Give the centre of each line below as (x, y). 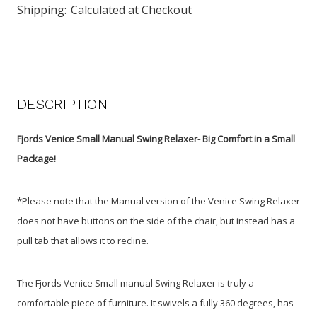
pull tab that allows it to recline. (83, 240)
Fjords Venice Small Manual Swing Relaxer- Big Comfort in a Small (156, 138)
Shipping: (42, 10)
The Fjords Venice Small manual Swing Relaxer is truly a (136, 283)
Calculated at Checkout (131, 10)
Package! (36, 158)
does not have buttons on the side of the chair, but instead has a (156, 220)
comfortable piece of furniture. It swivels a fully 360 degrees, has (155, 302)
